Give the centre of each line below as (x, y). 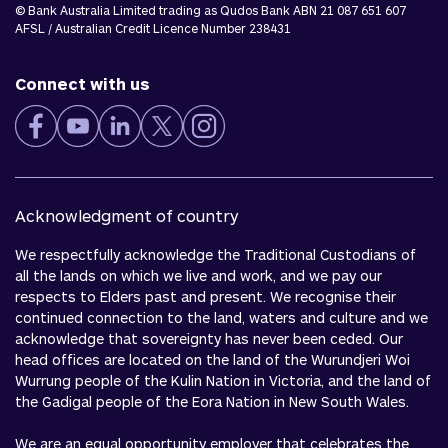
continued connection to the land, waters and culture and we (221, 317)
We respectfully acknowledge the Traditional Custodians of (215, 254)
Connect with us (82, 83)
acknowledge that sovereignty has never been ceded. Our (209, 338)
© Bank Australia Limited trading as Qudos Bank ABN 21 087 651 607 (210, 10)
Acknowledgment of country (127, 215)
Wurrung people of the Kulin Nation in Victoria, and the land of (223, 380)
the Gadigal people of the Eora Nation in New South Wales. (212, 401)
